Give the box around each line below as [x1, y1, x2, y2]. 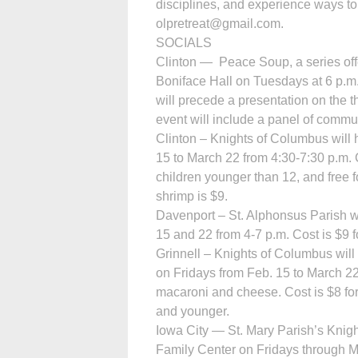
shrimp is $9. [156, 189, 228, 203]
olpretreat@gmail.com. [156, 16, 284, 30]
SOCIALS [156, 35, 212, 50]
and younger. [156, 304, 229, 318]
